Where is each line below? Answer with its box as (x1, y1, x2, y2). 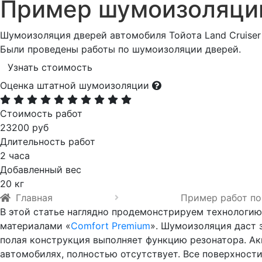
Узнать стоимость (8, 61, 92, 73)
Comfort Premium (71, 219, 150, 232)
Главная (15, 191, 53, 204)
